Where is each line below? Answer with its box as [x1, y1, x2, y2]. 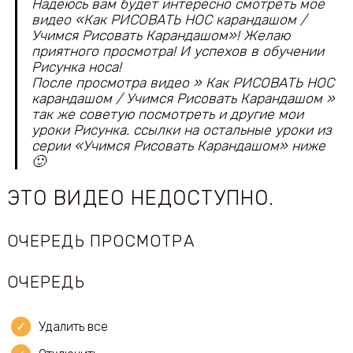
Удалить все [38, 319, 108, 335]
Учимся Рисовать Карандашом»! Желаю [31, 28, 290, 44]
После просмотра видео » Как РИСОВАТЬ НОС [31, 75, 334, 91]
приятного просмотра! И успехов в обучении [31, 43, 324, 60]
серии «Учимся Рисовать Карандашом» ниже [31, 138, 325, 154]
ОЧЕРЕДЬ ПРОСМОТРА [6, 232, 195, 251]
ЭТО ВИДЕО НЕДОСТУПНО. [6, 186, 275, 210]
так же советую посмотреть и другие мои [31, 106, 303, 123]
